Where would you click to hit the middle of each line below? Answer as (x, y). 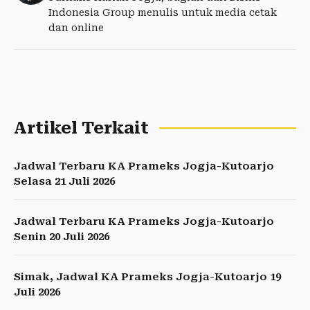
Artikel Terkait (81, 128)
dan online (76, 28)
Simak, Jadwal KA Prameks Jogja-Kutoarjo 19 (147, 277)
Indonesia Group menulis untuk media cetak (163, 12)
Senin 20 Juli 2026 (62, 237)
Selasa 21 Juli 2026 (64, 181)
